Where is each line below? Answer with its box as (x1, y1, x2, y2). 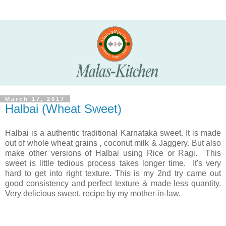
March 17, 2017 (5, 96, 65, 102)
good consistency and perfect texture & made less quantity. (5, 179, 221, 188)
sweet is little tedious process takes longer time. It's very (5, 158, 221, 167)
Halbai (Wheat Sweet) (5, 102, 122, 116)
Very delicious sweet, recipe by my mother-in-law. (5, 189, 181, 198)
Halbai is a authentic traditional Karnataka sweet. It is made (5, 128, 221, 137)
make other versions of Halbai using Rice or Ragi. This (5, 148, 221, 157)
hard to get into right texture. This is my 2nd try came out (5, 168, 221, 178)
